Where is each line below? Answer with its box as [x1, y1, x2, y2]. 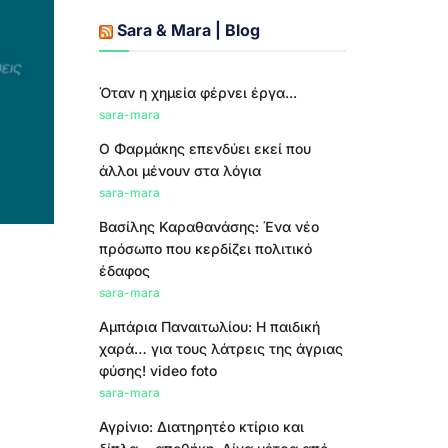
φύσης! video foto [98, 362, 217, 379]
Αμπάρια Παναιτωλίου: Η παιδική [98, 318, 320, 335]
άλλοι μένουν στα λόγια [98, 162, 261, 179]
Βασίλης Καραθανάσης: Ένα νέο [98, 218, 319, 235]
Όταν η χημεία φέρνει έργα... [98, 84, 297, 101]
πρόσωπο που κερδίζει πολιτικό [98, 240, 312, 257]
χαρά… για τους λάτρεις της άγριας [98, 340, 343, 357]
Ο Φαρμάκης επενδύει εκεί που [98, 140, 311, 157]
